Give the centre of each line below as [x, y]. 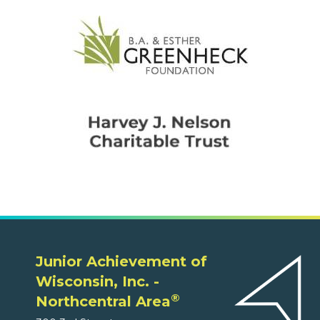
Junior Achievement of [121, 262]
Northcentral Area [103, 302]
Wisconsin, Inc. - [97, 282]
